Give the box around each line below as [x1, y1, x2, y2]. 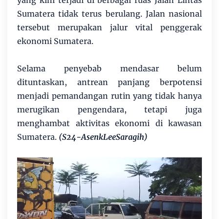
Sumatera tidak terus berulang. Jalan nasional [17, 9, 202, 19]
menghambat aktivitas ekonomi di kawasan [17, 118, 202, 129]
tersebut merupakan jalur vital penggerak [17, 22, 202, 33]
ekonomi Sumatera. [17, 36, 93, 46]
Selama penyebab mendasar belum [17, 64, 202, 74]
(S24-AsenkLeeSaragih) [59, 132, 148, 142]
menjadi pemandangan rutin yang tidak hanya [17, 91, 202, 101]
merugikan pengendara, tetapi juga [17, 105, 202, 115]
